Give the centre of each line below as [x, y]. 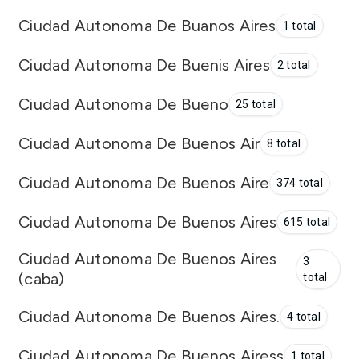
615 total [307, 222]
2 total [294, 65]
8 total [284, 143]
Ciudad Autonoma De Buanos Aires [147, 25]
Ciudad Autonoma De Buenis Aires [144, 65]
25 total [256, 104]
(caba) [42, 279]
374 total [299, 183]
